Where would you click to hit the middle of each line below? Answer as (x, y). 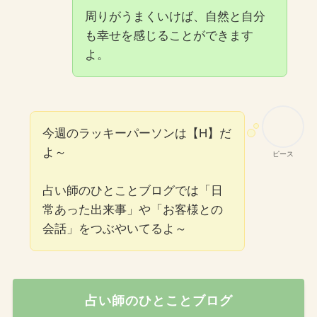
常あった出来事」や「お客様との (132, 209)
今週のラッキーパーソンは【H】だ (137, 133)
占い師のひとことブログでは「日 (132, 190)
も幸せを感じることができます (169, 35)
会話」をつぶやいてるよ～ (114, 229)
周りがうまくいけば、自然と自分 (175, 16)
